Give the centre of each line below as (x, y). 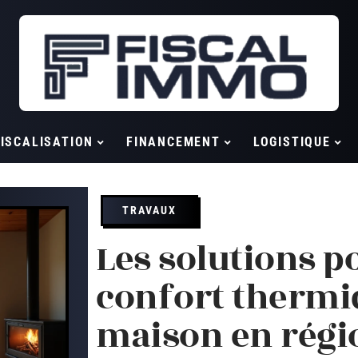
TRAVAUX (149, 210)
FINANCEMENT (173, 142)
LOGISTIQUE (292, 142)
